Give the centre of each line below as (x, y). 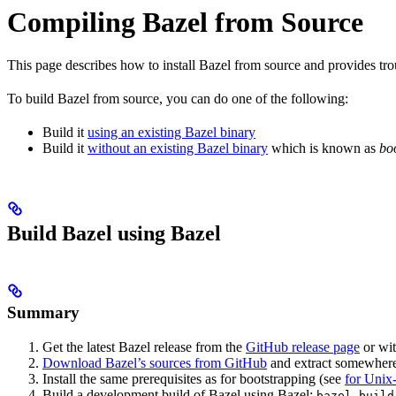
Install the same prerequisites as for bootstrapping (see (194, 378)
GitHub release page (303, 346)
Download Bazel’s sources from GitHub (155, 362)
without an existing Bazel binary (178, 148)
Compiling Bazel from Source (185, 22)
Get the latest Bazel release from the (144, 346)
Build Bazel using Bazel (114, 234)
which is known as (324, 148)
